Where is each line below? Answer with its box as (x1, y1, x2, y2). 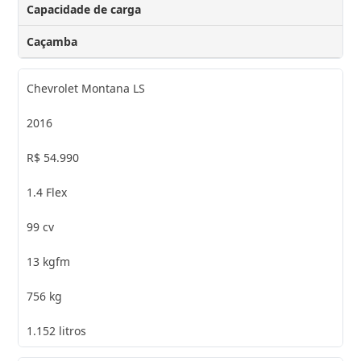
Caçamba (27, 33, 78, 49)
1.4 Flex (27, 184, 68, 200)
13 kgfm (27, 253, 71, 269)
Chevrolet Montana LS (27, 80, 146, 96)
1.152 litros (27, 322, 87, 338)
